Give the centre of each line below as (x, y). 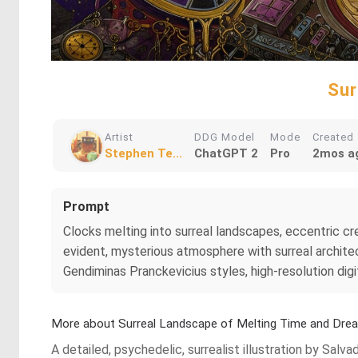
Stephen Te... (143, 153)
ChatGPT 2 (226, 153)
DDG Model (225, 137)
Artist (119, 137)
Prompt (86, 206)
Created (333, 137)
